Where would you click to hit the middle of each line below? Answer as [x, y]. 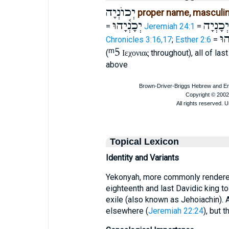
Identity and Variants [142, 158]
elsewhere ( [127, 211]
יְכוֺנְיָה [120, 13]
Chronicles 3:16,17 [139, 40]
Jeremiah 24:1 [169, 26]
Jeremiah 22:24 [176, 211]
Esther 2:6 [193, 40]
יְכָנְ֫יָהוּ [127, 26]
